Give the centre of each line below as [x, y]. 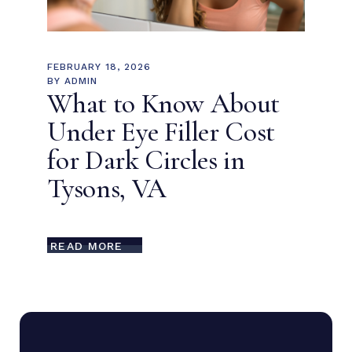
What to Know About [164, 104]
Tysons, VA [107, 189]
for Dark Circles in [146, 161]
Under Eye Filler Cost [161, 132]
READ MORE [87, 246]
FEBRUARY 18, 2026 [99, 67]
